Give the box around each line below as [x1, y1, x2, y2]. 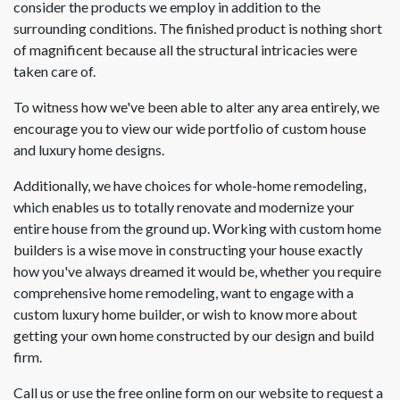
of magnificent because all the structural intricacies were [13, 40, 357, 58]
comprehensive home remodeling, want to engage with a [13, 283, 354, 301]
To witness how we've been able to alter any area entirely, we [13, 97, 379, 115]
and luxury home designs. [13, 140, 164, 158]
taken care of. [13, 62, 96, 79]
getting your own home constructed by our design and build [13, 326, 374, 344]
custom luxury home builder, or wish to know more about [13, 304, 357, 322]
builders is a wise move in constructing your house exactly [13, 240, 362, 258]
